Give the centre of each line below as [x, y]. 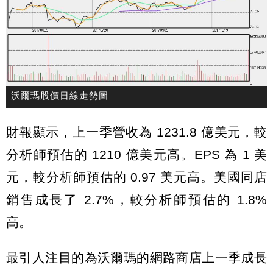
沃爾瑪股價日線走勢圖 [60, 96]
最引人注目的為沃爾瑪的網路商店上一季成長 [136, 257]
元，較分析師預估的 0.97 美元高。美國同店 [136, 177]
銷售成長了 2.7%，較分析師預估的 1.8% [136, 199]
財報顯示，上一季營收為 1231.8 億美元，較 [136, 132]
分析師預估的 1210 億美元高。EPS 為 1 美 [136, 154]
